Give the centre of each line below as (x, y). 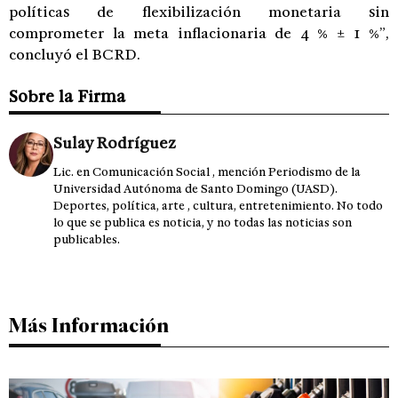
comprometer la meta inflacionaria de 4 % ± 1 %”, (199, 33)
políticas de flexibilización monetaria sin (199, 12)
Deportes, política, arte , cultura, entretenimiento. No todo (218, 205)
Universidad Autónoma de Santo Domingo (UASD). (195, 188)
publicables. (87, 239)
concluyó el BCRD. (75, 54)
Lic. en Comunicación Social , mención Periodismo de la (207, 171)
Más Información (89, 325)
